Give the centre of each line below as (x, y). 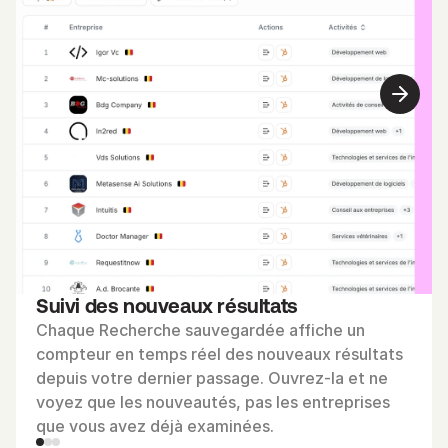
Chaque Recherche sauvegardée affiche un (200, 330)
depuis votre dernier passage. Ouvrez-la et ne (212, 378)
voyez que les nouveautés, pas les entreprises (213, 402)
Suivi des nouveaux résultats (167, 305)
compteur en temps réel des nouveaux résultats (219, 354)
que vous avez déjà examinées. (155, 426)
